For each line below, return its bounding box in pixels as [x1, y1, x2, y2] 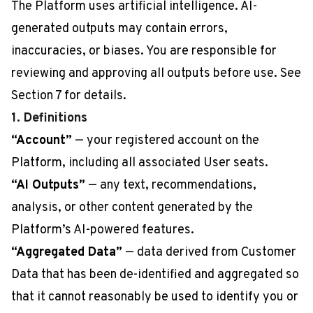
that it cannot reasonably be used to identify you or [11, 289, 298, 305]
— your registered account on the [72, 133, 259, 149]
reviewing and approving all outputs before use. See [11, 66, 301, 82]
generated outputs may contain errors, [11, 21, 228, 37]
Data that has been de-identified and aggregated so [11, 267, 299, 283]
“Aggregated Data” [11, 245, 122, 261]
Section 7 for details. [11, 88, 126, 104]
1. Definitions [11, 110, 87, 126]
